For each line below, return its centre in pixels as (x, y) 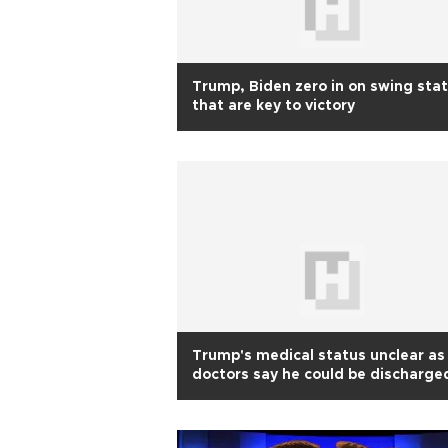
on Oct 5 (223, 394)
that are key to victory (273, 106)
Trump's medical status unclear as (318, 356)
